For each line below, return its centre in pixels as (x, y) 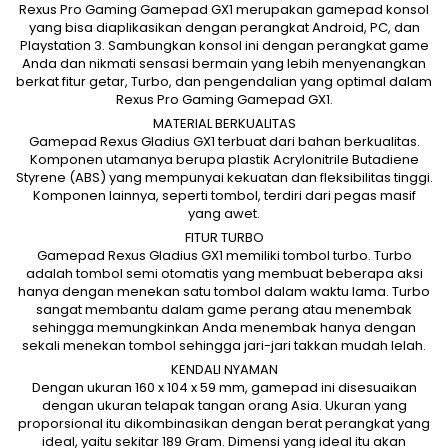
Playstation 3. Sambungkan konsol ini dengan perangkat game (224, 45)
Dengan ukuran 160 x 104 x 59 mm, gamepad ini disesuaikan (224, 387)
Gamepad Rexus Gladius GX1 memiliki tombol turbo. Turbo (224, 255)
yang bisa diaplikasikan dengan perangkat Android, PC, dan (224, 27)
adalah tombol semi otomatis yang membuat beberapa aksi (224, 273)
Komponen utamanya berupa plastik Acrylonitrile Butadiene (224, 159)
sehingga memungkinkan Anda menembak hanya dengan (224, 327)
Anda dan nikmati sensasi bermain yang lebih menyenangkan (224, 63)
